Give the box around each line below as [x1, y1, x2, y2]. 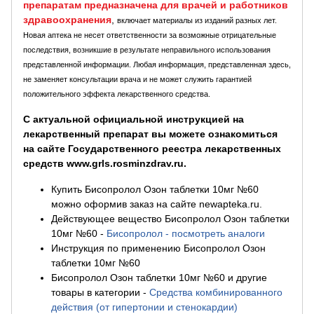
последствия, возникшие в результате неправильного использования [23, 46, 271, 54]
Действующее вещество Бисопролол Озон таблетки [51, 213, 289, 224]
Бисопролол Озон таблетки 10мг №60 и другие [51, 272, 267, 283]
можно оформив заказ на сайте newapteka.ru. [51, 198, 262, 210]
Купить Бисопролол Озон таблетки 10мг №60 [51, 184, 259, 195]
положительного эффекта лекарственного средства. [23, 90, 210, 98]
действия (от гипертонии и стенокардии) [51, 301, 238, 313]
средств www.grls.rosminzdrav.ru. [23, 158, 186, 169]
